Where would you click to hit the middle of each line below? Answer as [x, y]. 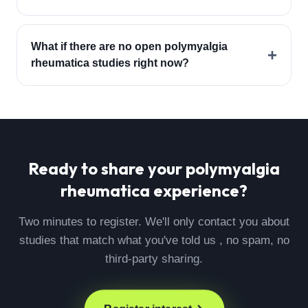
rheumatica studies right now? [110, 63]
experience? [199, 190]
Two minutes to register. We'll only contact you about [154, 222]
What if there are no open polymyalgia [129, 46]
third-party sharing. [154, 259]
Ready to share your [107, 168]
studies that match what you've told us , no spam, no [154, 240]
